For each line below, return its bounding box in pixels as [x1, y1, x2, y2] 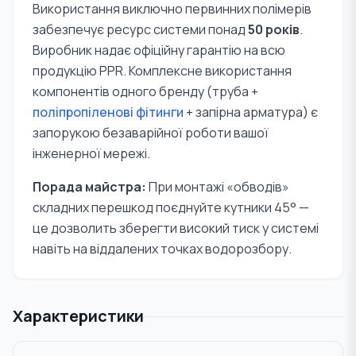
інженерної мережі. [33, 145, 150, 162]
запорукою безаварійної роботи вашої [33, 124, 269, 141]
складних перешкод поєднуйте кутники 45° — [33, 199, 309, 216]
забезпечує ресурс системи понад [33, 21, 248, 38]
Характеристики [13, 305, 144, 327]
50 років [248, 21, 300, 38]
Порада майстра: [33, 178, 146, 195]
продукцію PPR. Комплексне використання [33, 62, 292, 79]
